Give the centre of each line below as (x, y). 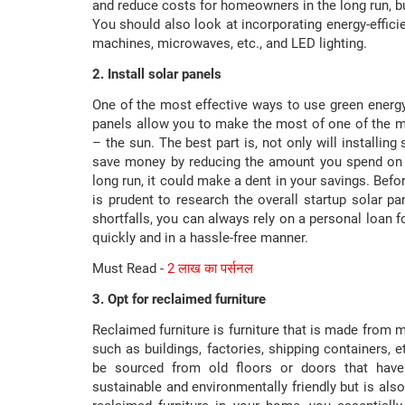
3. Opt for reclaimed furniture (179, 300)
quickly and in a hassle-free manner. (200, 238)
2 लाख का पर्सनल (210, 269)
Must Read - (130, 269)
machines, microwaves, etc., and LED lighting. (230, 44)
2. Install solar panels (157, 75)
